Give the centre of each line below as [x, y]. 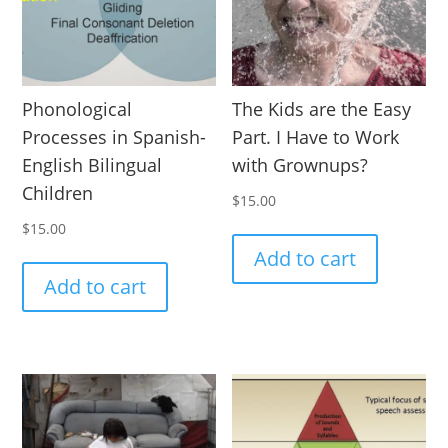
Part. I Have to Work [316, 137]
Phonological [77, 109]
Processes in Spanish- [114, 137]
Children [58, 193]
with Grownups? [300, 165]
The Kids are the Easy [322, 109]
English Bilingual [92, 165]
